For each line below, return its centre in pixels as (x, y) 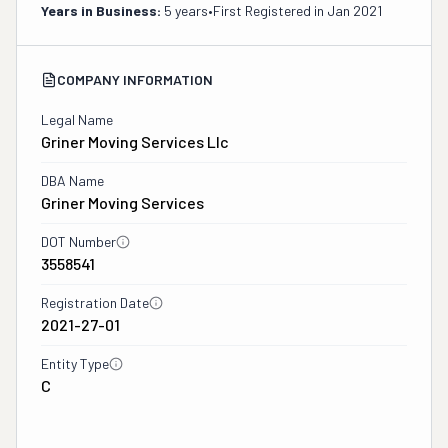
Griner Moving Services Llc (135, 141)
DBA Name (72, 180)
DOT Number (78, 241)
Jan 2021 (354, 10)
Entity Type (75, 363)
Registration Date (95, 302)
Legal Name (77, 119)
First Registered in (270, 10)
